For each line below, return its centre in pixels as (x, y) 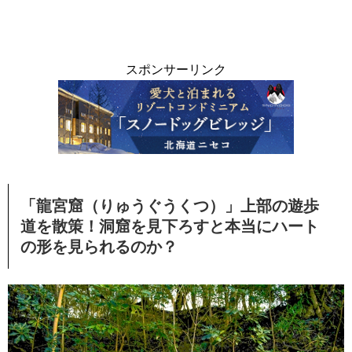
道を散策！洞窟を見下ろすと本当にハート (170, 226)
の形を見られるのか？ (99, 246)
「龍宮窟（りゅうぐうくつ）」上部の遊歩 (170, 205)
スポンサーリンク (176, 69)
